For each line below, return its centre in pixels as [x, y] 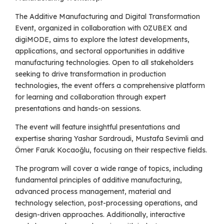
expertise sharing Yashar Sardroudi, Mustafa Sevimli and [109, 139]
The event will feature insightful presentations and [97, 127]
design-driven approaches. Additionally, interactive [100, 215]
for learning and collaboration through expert [90, 97]
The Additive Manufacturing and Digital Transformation [107, 17]
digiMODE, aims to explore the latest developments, [102, 40]
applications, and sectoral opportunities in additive [100, 51]
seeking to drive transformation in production [90, 74]
